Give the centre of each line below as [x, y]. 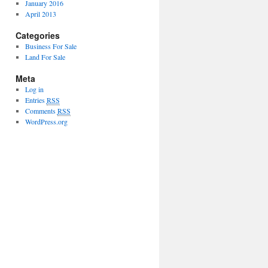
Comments [41, 111]
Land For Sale [45, 57]
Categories [38, 35]
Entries [36, 100]
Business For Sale [51, 46]
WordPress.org [46, 121]
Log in [34, 89]
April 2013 [40, 14]
